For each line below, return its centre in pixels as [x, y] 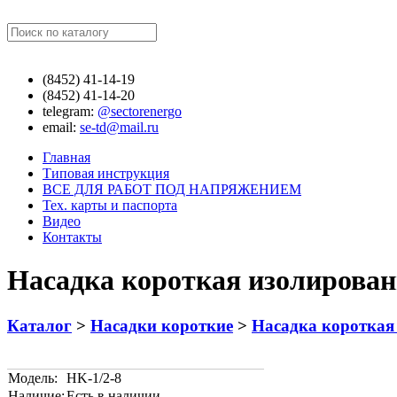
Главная [66, 157]
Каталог [39, 325]
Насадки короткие [162, 325]
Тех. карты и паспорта [110, 205]
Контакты [72, 237]
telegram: [70, 111]
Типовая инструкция [106, 173]
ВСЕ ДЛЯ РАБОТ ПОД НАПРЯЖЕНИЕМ [172, 189]
